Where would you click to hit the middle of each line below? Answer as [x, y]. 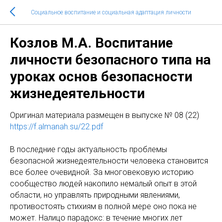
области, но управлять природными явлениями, [95, 195]
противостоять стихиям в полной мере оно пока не [103, 206]
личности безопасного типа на [110, 60]
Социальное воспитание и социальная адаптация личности [111, 12]
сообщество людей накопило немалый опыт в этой [103, 184]
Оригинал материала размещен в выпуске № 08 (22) [105, 115]
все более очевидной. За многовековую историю [102, 172]
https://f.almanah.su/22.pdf [56, 127]
